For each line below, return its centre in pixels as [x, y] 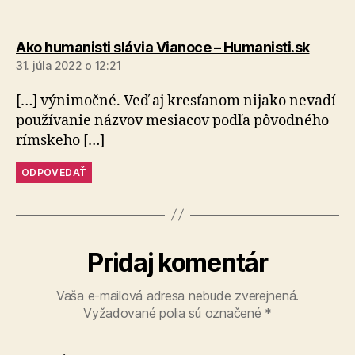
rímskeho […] [60, 140]
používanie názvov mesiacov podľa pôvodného [172, 120]
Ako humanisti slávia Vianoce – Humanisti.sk [163, 47]
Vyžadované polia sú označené [174, 313]
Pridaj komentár [177, 262]
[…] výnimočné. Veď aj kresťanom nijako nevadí [176, 101]
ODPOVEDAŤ [54, 172]
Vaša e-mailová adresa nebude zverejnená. [177, 295]
